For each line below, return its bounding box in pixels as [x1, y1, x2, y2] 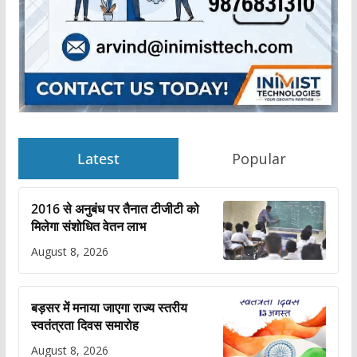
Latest [76, 148, 120, 168]
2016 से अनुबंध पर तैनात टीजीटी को [30, 199, 199, 218]
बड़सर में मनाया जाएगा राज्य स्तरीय [30, 298, 187, 316]
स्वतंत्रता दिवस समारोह [30, 316, 139, 334]
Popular [231, 148, 286, 168]
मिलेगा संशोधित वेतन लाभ [30, 217, 146, 235]
